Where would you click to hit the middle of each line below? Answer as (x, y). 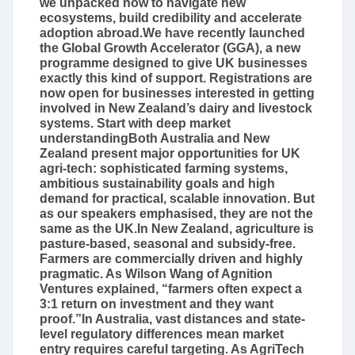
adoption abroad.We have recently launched (172, 33)
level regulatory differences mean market (162, 334)
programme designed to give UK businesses (174, 63)
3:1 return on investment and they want (157, 304)
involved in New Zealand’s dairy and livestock (176, 108)
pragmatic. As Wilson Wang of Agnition (156, 274)
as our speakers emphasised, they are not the (176, 214)
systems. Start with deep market (135, 123)
